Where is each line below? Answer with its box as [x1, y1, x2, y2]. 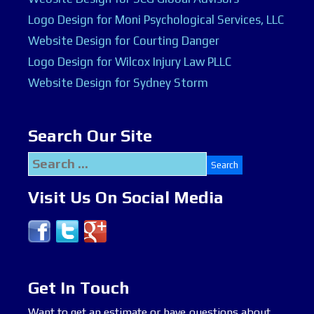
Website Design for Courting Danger [28, 34, 219, 48]
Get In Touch [28, 278, 130, 298]
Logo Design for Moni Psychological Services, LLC [28, 13, 284, 27]
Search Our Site [28, 126, 152, 146]
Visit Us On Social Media [28, 188, 224, 207]
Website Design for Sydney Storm [28, 76, 208, 90]
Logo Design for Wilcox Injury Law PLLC [28, 55, 231, 69]
